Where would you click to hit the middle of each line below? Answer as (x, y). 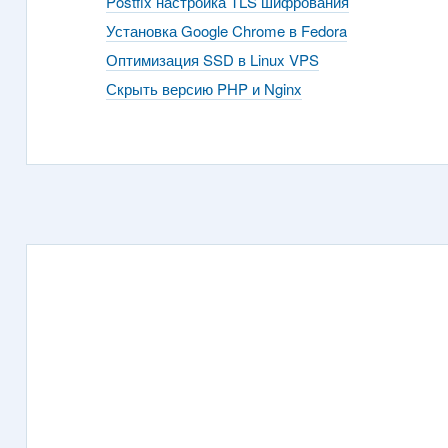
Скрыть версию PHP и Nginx (204, 88)
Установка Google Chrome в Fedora (227, 30)
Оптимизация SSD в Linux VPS (213, 59)
